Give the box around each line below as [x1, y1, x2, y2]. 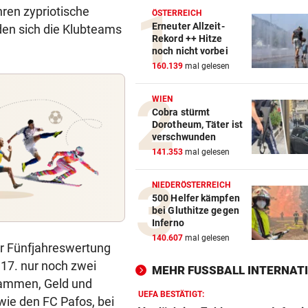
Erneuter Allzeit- [152, 21, 225, 32]
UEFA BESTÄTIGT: [138, 289, 204, 300]
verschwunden [152, 131, 217, 143]
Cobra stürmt [152, 107, 210, 118]
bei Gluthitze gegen [152, 205, 239, 217]
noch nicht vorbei [152, 45, 228, 57]
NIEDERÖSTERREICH [152, 180, 231, 190]
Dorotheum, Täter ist [152, 119, 243, 131]
